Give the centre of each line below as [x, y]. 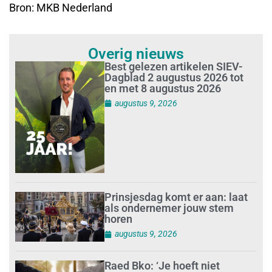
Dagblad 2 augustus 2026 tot [174, 77]
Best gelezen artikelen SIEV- [174, 66]
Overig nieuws [136, 53]
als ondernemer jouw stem [169, 208]
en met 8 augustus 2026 [163, 88]
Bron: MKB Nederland [61, 8]
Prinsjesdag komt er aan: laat [176, 197]
